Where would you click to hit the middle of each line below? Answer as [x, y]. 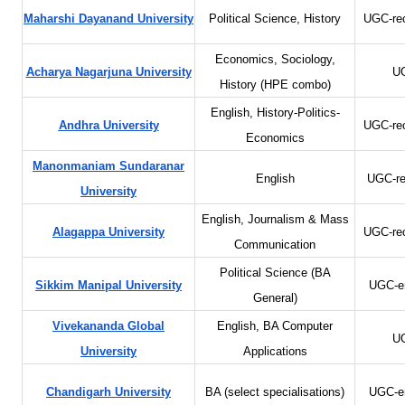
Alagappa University [108, 233]
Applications [275, 352]
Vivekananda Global [108, 327]
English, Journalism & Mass [275, 220]
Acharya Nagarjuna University [108, 73]
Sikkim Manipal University [108, 286]
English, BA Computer [275, 327]
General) [275, 299]
